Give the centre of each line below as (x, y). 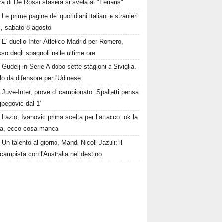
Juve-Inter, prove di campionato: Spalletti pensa (71, 92)
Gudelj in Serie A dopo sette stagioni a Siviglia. (69, 67)
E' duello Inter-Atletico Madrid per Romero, (63, 42)
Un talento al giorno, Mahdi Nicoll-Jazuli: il (62, 143)
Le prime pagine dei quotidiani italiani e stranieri (70, 16)
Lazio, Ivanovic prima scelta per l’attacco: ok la (70, 117)
